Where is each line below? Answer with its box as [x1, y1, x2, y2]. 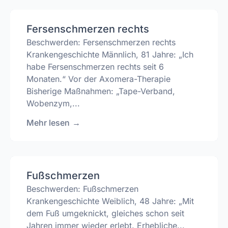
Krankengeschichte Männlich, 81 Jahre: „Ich [26, 49, 193, 60]
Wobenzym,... [26, 98, 80, 108]
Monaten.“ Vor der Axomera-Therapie [26, 73, 170, 84]
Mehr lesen [26, 118, 70, 128]
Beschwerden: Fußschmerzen [26, 184, 138, 194]
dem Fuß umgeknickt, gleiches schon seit [26, 208, 184, 219]
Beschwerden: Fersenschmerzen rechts [26, 37, 176, 47]
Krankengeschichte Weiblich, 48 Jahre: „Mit [26, 196, 194, 207]
